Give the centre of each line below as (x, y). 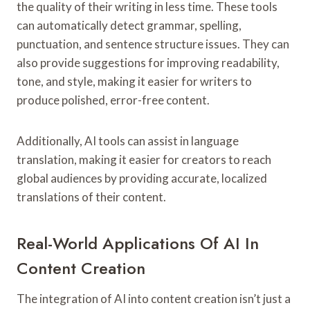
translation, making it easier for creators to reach (144, 159)
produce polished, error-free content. (113, 100)
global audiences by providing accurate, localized (142, 178)
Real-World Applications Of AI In (138, 243)
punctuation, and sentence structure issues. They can (153, 44)
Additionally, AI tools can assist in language (128, 140)
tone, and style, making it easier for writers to (134, 81)
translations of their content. (91, 197)
